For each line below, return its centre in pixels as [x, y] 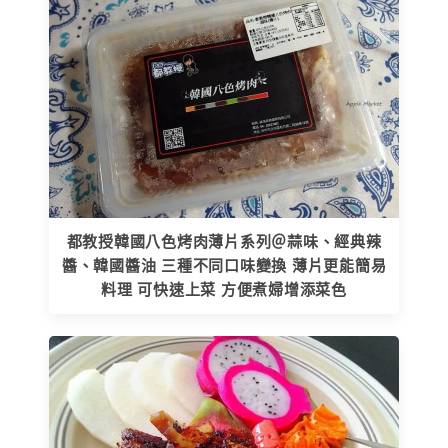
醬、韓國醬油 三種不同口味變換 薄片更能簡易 [224, 266]
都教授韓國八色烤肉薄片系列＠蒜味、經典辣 [224, 242]
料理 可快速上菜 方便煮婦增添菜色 [224, 290]
